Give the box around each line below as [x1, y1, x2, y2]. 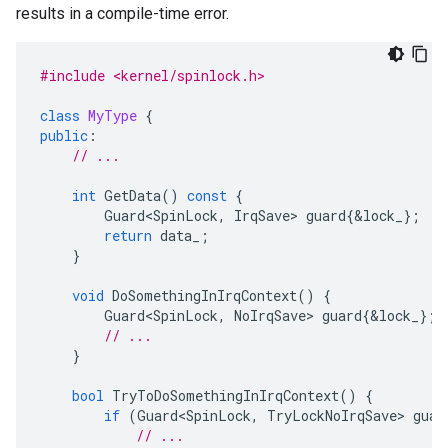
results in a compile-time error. [16, 4, 229, 24]
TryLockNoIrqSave [267, 406, 397, 426]
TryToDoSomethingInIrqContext [112, 386, 339, 406]
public [40, 126, 88, 146]
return [104, 226, 152, 246]
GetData [104, 186, 161, 206]
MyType [88, 106, 137, 126]
